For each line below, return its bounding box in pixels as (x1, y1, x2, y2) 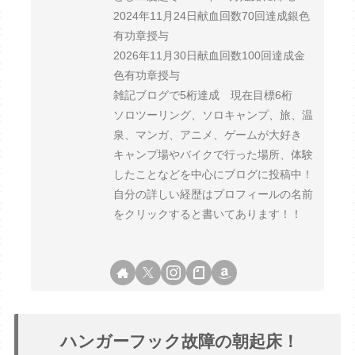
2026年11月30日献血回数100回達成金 (113, 48, 306, 62)
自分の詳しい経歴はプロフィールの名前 (113, 187, 314, 200)
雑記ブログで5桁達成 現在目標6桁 (113, 88, 293, 101)
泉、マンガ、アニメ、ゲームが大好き (113, 128, 303, 141)
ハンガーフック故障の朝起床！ (60, 331, 299, 350)
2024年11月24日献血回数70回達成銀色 (113, 9, 311, 22)
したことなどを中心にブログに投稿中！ (113, 167, 314, 181)
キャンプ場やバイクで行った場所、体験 (113, 147, 314, 161)
